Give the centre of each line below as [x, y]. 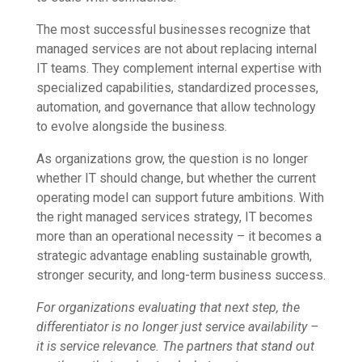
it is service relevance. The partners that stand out [175, 347]
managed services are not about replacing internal [176, 49]
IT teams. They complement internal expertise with [179, 69]
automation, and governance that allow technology [176, 107]
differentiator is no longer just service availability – [177, 327]
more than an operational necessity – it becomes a [179, 237]
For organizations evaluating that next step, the [168, 308]
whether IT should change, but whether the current [176, 179]
